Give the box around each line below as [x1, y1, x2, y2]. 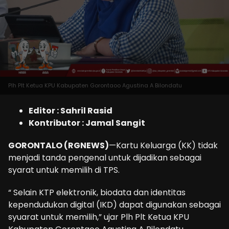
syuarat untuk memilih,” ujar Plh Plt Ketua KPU [8, 211, 189, 223]
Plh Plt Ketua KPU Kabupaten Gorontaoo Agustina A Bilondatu [8, 81, 182, 89]
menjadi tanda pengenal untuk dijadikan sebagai [8, 151, 201, 164]
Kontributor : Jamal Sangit [29, 117, 145, 129]
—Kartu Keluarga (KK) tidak [109, 139, 218, 151]
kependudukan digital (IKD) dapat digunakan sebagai [8, 198, 221, 211]
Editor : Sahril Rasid [29, 104, 112, 117]
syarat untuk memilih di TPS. [8, 164, 120, 176]
